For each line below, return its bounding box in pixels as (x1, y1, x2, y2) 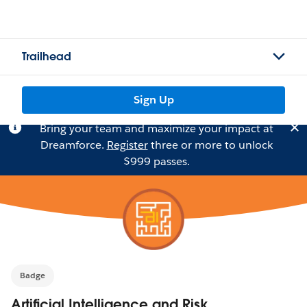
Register (106, 138, 148, 152)
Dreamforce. (40, 138, 107, 152)
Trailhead (22, 49, 71, 64)
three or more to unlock (147, 138, 273, 152)
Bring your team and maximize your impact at (39, 121, 273, 136)
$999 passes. (123, 154, 190, 169)
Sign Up (133, 93, 174, 107)
